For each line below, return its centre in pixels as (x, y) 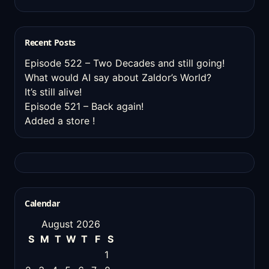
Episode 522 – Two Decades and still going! (125, 63)
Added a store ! (60, 121)
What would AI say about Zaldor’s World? (118, 77)
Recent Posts (50, 42)
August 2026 (71, 224)
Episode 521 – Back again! (84, 106)
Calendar (42, 203)
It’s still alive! (53, 92)
